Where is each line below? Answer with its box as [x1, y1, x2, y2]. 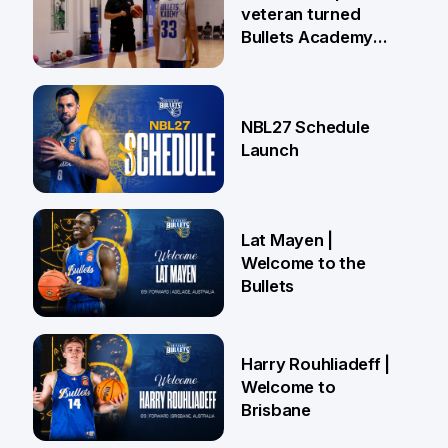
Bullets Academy [240, 26, 374, 47]
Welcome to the [240, 252, 366, 273]
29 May [83, 217, 134, 234]
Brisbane [240, 399, 311, 420]
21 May [83, 342, 131, 358]
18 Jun [83, 93, 128, 110]
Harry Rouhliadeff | [240, 353, 391, 374]
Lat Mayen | [240, 229, 334, 250]
